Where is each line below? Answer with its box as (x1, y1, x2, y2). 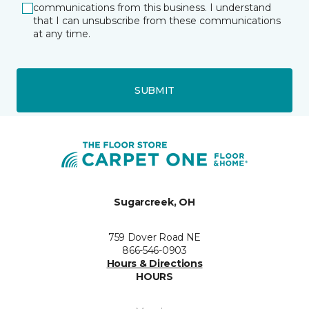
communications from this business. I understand (33, 1, 271, 14)
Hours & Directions (106, 257, 203, 270)
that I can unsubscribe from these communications (33, 14, 281, 27)
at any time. (33, 28, 90, 40)
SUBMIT (134, 83, 175, 97)
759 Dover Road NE (108, 231, 201, 243)
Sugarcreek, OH (114, 196, 195, 208)
